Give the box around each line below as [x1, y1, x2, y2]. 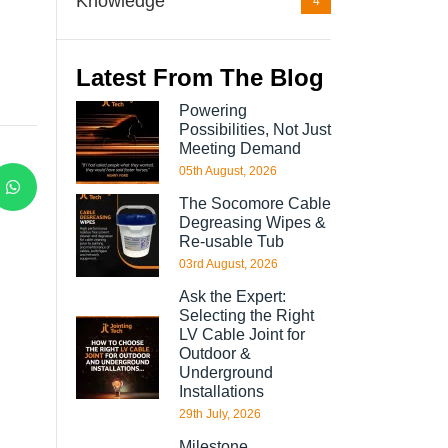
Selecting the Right [179, 307, 314, 324]
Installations [179, 383, 264, 400]
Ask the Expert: [179, 288, 286, 305]
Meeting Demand [179, 140, 301, 157]
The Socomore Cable [179, 195, 331, 212]
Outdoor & [179, 345, 251, 362]
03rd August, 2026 [179, 257, 278, 271]
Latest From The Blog [76, 64, 324, 91]
